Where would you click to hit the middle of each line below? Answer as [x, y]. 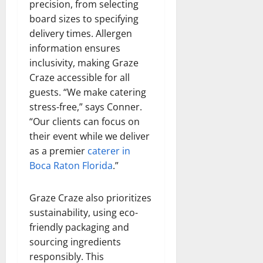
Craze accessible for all [80, 77]
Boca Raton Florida [71, 165]
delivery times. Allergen [81, 33]
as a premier [58, 151]
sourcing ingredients [75, 242]
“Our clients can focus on [85, 121]
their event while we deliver [90, 136]
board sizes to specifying [84, 18]
